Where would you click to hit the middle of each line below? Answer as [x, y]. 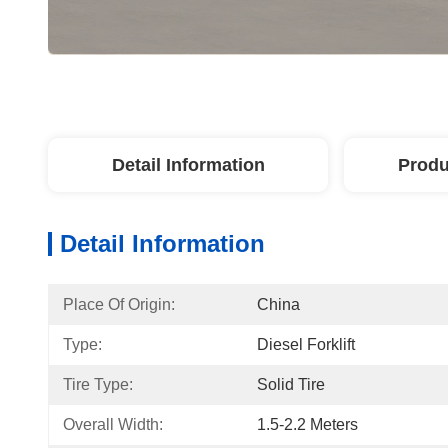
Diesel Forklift [306, 344]
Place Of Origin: [119, 304]
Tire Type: [98, 384]
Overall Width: [113, 424]
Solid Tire [291, 384]
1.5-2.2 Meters [307, 424]
